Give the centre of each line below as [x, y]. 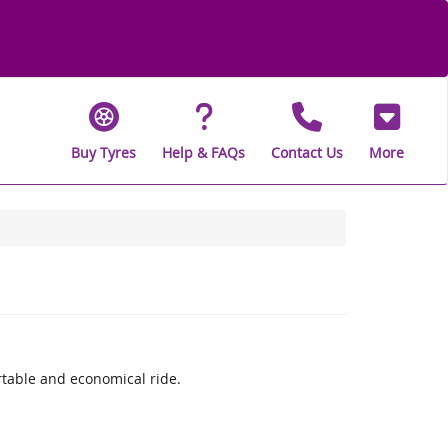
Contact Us [307, 152]
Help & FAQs [203, 152]
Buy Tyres [103, 152]
